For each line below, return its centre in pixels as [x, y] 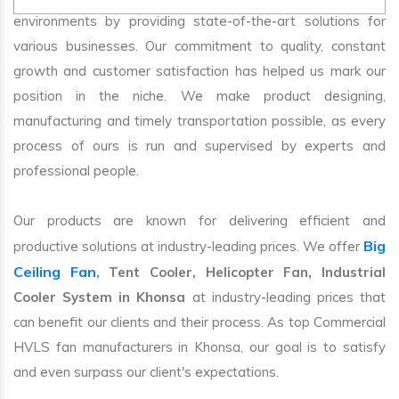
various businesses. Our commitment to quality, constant [199, 45]
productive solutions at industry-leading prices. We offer [188, 246]
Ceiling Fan [55, 271]
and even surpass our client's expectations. [146, 371]
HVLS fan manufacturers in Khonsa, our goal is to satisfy [199, 346]
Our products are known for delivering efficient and [199, 220]
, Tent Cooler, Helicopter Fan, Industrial [241, 272]
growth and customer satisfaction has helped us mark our [199, 70]
